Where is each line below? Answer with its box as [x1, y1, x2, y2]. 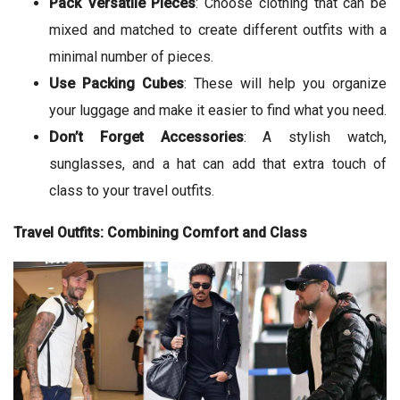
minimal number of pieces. [49, 47, 213, 65]
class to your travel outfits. [49, 181, 214, 199]
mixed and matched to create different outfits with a [49, 21, 387, 38]
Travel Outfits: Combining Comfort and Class [13, 223, 307, 241]
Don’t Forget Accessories [49, 128, 244, 146]
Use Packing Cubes [49, 74, 184, 92]
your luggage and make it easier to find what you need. [49, 101, 387, 119]
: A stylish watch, [243, 128, 387, 146]
